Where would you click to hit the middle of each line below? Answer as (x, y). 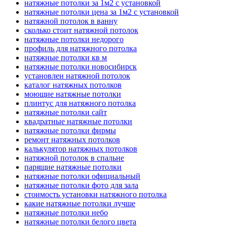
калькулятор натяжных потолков (81, 148)
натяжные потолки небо (66, 212)
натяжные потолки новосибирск (81, 66)
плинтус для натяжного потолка (80, 103)
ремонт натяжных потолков (72, 139)
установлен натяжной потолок (77, 75)
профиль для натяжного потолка (81, 48)
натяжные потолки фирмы (70, 130)
